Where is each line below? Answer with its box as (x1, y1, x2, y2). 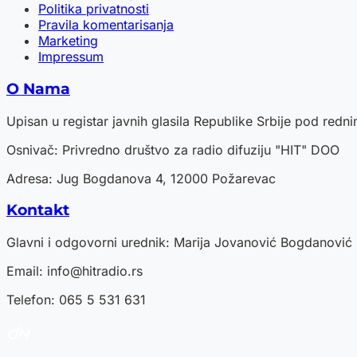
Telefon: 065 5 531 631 (6, 292, 146, 308)
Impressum (38, 49, 104, 65)
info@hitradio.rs (47, 263, 143, 279)
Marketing (38, 33, 98, 49)
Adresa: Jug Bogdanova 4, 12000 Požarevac (6, 170, 276, 186)
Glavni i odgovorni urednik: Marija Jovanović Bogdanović (6, 234, 352, 250)
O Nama (6, 79, 70, 98)
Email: (6, 263, 47, 279)
